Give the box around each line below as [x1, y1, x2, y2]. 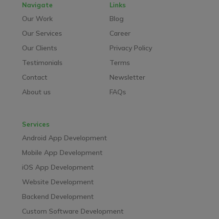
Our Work [22, 14, 53, 23]
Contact [22, 72, 47, 82]
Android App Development [22, 133, 107, 143]
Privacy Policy [109, 43, 152, 52]
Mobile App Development [22, 148, 103, 157]
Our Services [22, 28, 62, 38]
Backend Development [22, 192, 94, 201]
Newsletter [109, 72, 145, 82]
